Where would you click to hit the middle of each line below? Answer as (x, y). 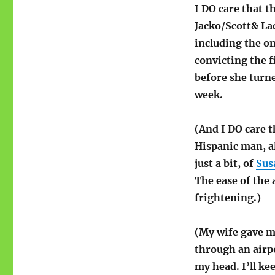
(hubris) (137, 33)
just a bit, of (225, 164)
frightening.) (227, 198)
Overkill (137, 20)
